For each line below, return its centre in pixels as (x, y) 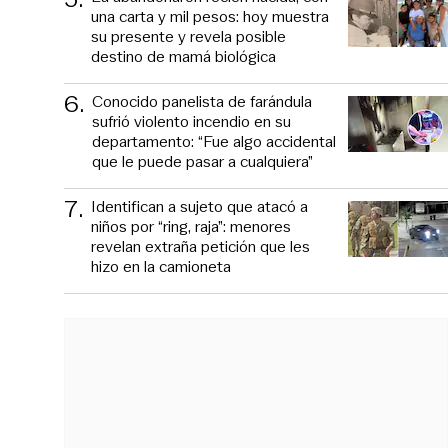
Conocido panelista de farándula (202, 101)
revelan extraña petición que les (200, 246)
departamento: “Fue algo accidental (214, 141)
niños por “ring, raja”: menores (191, 226)
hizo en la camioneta (161, 266)
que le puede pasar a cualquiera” (202, 161)
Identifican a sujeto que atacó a (199, 206)
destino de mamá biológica (183, 56)
